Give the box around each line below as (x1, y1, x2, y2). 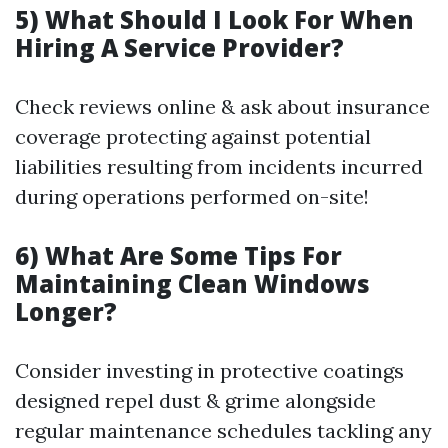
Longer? (15, 295, 117, 328)
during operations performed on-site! (15, 184, 369, 209)
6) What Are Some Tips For (15, 239, 342, 272)
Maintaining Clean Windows (15, 267, 370, 300)
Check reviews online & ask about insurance (15, 94, 430, 119)
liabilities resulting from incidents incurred (15, 154, 423, 179)
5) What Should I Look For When (15, 3, 414, 36)
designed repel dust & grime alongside (15, 388, 376, 413)
